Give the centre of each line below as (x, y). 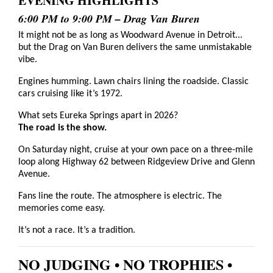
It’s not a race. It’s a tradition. (77, 230)
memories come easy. (62, 208)
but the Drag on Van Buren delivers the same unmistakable (135, 47)
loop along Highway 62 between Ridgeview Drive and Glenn (136, 162)
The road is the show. (62, 128)
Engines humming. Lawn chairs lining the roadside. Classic (133, 81)
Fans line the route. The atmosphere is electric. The (120, 196)
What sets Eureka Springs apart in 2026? (98, 115)
